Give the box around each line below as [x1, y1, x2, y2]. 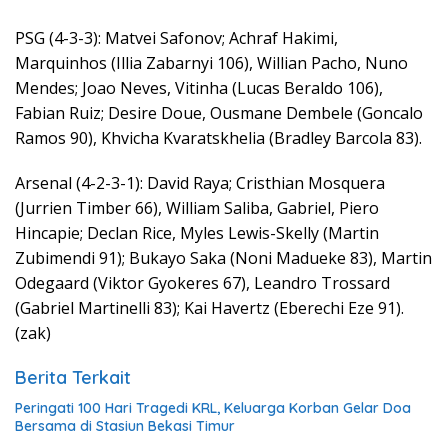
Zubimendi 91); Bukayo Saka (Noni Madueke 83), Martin [15, 247, 432, 270]
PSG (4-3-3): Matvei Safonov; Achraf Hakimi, [15, 27, 338, 50]
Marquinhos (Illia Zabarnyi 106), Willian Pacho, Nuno [15, 52, 408, 75]
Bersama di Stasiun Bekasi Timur [15, 417, 235, 436]
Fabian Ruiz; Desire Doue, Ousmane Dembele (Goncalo [15, 102, 423, 125]
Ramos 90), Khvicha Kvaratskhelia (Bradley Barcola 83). [15, 127, 422, 150]
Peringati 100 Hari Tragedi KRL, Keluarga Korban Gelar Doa [15, 399, 411, 418]
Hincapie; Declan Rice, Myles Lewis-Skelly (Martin [15, 222, 379, 245]
